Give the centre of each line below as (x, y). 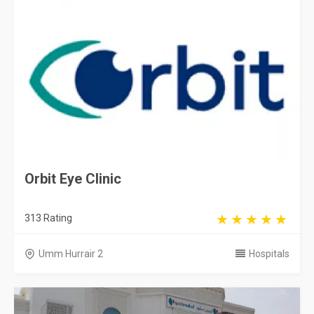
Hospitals (269, 254)
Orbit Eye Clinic (73, 179)
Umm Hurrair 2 (71, 254)
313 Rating (48, 218)
